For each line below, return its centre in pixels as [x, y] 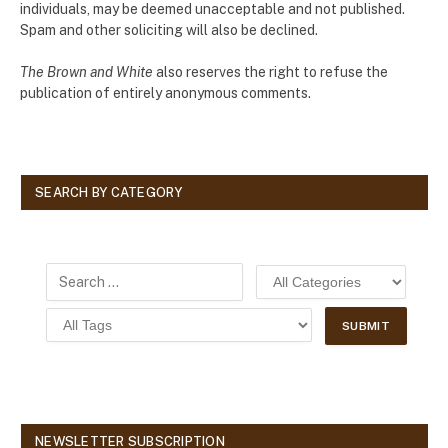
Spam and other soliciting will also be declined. [169, 29]
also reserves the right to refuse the [270, 71]
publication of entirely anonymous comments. [165, 92]
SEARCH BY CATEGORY [109, 192]
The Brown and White [86, 71]
